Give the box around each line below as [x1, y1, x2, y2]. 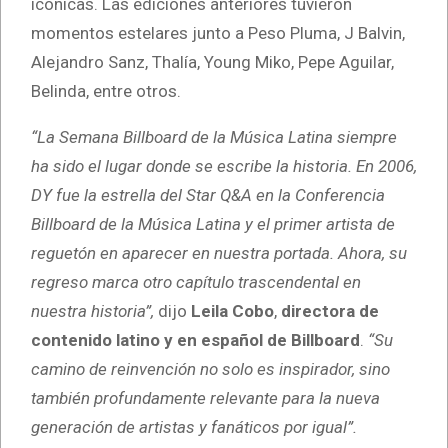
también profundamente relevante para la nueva [31, 387, 380, 408]
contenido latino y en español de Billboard [31, 329, 360, 350]
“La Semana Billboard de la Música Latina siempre [31, 126, 397, 147]
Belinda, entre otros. [31, 80, 181, 101]
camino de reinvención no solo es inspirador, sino [31, 358, 390, 379]
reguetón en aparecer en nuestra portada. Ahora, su [31, 242, 407, 263]
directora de [281, 300, 379, 321]
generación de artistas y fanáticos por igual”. [31, 416, 357, 437]
